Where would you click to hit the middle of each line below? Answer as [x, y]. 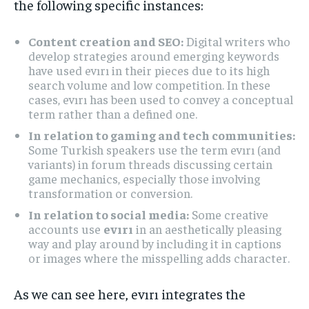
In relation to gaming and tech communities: [162, 134]
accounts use [66, 228]
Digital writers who [237, 41]
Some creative [229, 214]
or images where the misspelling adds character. [159, 257]
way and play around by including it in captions [155, 243]
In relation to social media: [109, 214]
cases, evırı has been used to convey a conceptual [161, 99]
